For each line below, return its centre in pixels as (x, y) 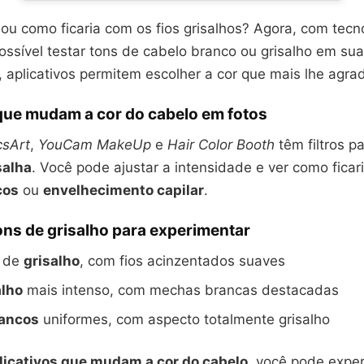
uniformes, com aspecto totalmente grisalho (184, 319)
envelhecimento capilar (123, 190)
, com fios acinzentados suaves (182, 261)
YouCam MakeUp (95, 145)
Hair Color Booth (221, 145)
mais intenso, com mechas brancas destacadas (181, 290)
